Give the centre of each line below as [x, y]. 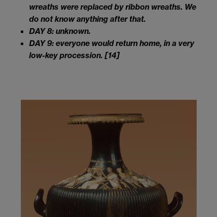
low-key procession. [67, 55]
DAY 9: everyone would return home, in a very [112, 43]
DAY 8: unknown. [60, 31]
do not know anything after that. [87, 19]
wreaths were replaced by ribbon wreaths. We [113, 7]
